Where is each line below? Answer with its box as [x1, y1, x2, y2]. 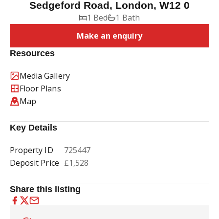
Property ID [10, 145, 53, 155]
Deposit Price [10, 157, 59, 168]
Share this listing [10, 184, 81, 194]
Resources [10, 48, 55, 58]
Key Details [10, 123, 58, 132]
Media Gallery [20, 70, 70, 81]
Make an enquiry [76, 30, 143, 41]
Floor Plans [20, 83, 61, 94]
